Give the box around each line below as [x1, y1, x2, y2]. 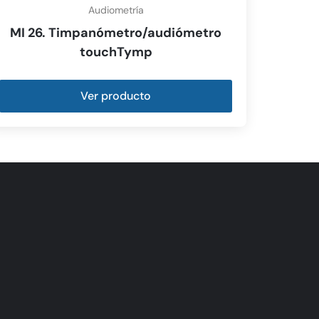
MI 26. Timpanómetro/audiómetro [10, 23, 222, 41]
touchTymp [79, 43, 152, 61]
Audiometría [88, 3, 144, 16]
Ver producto [80, 88, 152, 103]
